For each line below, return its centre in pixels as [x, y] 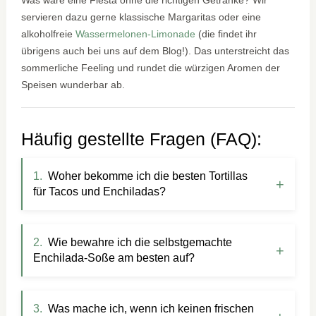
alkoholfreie [49, 34]
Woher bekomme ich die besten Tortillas [148, 176]
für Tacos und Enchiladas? [100, 191]
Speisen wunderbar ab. [73, 84]
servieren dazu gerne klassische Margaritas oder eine [141, 17]
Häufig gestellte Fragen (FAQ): [142, 139]
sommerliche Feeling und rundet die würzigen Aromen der [151, 67]
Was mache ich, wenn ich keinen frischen [151, 308]
